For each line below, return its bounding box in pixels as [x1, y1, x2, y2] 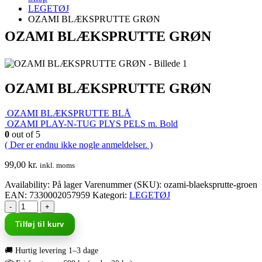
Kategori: [92, 189, 129, 200]
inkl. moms [40, 160, 75, 170]
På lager [52, 179, 82, 189]
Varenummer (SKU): [84, 179, 164, 189]
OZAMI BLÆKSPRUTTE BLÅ [7, 108, 131, 118]
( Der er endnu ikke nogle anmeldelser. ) [5, 139, 153, 150]
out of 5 [9, 129, 40, 139]
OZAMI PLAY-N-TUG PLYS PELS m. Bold [7, 118, 178, 129]
